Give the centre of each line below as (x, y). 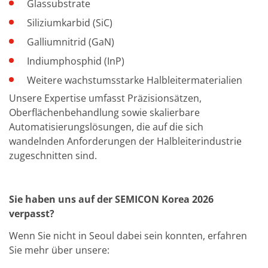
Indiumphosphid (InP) (76, 61)
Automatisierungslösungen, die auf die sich (106, 127)
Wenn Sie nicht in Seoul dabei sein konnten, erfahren (128, 235)
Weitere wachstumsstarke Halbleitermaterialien (135, 80)
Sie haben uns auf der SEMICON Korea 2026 (111, 200)
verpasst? (32, 214)
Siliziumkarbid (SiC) (70, 22)
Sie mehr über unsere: (59, 250)
